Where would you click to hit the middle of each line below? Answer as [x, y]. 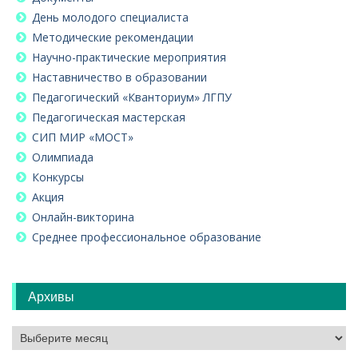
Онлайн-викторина [83, 217]
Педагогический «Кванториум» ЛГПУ [132, 97]
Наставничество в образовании [119, 77]
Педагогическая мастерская [109, 117]
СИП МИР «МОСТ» [83, 137]
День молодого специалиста [110, 17]
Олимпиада [63, 157]
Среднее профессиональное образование [147, 237]
